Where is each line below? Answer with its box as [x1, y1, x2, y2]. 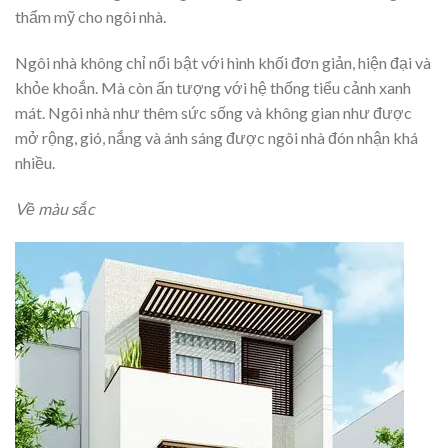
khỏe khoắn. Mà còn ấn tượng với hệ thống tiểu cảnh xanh [15, 78, 411, 98]
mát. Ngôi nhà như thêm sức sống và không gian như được [15, 103, 412, 123]
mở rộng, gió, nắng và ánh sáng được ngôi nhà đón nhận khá [15, 128, 418, 148]
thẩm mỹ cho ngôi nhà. [15, 7, 166, 27]
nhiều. [15, 153, 55, 173]
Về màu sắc [15, 198, 94, 218]
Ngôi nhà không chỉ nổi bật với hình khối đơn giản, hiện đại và [15, 53, 431, 73]
